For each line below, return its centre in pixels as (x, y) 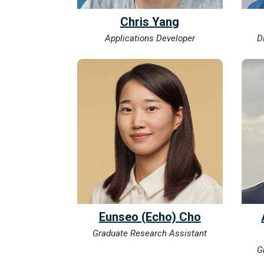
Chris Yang (150, 22)
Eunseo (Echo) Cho (150, 217)
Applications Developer (150, 38)
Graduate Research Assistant (150, 234)
